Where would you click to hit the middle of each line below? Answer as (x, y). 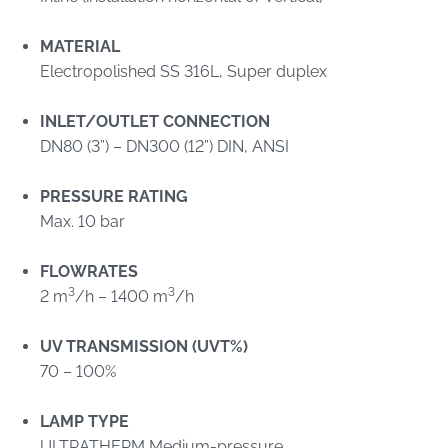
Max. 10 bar (82, 221)
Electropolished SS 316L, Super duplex (183, 71)
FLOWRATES (89, 271)
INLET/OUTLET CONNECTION (155, 121)
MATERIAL (80, 46)
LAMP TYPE (84, 421)
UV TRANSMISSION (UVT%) (144, 346)
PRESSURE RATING (114, 196)
